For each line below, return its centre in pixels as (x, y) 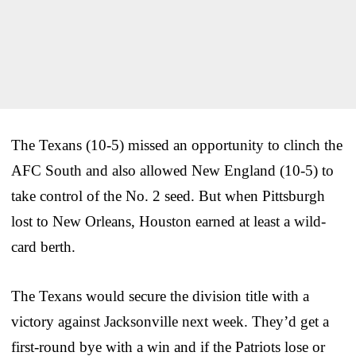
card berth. (43, 246)
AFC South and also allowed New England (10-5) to (172, 170)
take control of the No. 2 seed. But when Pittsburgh (168, 195)
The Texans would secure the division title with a (160, 296)
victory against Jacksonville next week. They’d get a (170, 321)
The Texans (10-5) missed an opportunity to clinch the (177, 145)
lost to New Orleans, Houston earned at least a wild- (168, 221)
